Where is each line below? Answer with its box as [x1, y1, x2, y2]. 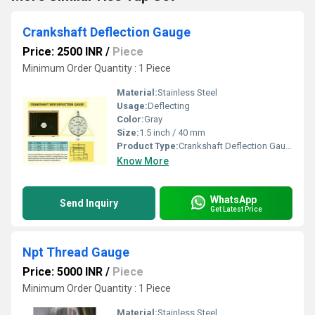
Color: [117, 114, 144, 124]
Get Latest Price [210, 205, 262, 213]
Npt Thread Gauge [22, 245, 129, 259]
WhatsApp [210, 193, 257, 205]
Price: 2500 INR [22, 45, 103, 58]
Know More [117, 155, 169, 167]
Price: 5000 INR [22, 265, 103, 278]
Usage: [117, 101, 148, 111]
